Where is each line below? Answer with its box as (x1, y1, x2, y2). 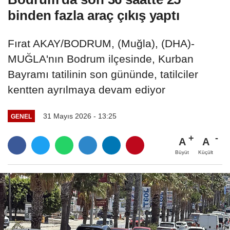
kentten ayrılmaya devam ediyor (8, 84, 165, 96)
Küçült (198, 149, 213, 156)
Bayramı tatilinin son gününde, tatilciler (8, 68, 198, 81)
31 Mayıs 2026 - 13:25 (43, 112, 117, 121)
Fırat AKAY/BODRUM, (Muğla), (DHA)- (8, 37, 195, 50)
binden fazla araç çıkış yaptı (8, 8, 180, 24)
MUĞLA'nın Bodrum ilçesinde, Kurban (8, 53, 194, 65)
